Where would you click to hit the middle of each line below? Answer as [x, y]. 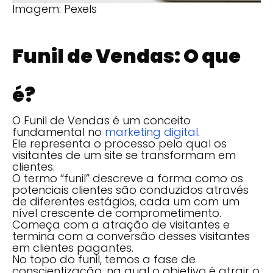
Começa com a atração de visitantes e [121, 224]
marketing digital [151, 132]
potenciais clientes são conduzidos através [130, 190]
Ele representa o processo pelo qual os [119, 143]
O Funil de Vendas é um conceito [101, 120]
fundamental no [58, 132]
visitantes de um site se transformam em [124, 155]
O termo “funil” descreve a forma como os [128, 178]
